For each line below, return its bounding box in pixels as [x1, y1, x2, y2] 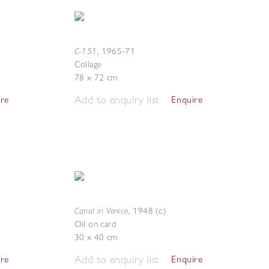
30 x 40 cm [74, 232, 118, 243]
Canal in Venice [74, 205, 128, 216]
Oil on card [74, 219, 116, 229]
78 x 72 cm [74, 72, 118, 83]
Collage [74, 59, 102, 70]
